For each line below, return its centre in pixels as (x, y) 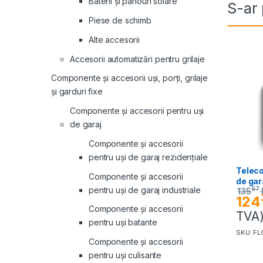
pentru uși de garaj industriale (145, 190)
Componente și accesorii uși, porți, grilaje (129, 78)
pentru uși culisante (125, 255)
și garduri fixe (77, 92)
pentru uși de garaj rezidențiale (148, 157)
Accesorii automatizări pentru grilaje (137, 59)
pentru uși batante (123, 222)
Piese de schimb (120, 20)
